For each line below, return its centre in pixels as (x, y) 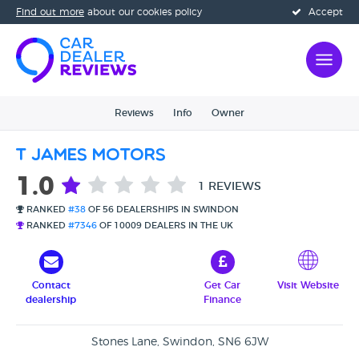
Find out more (50, 12)
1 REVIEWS (230, 186)
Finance (222, 300)
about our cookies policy (143, 12)
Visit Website (308, 285)
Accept (324, 12)
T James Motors (91, 156)
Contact (51, 285)
